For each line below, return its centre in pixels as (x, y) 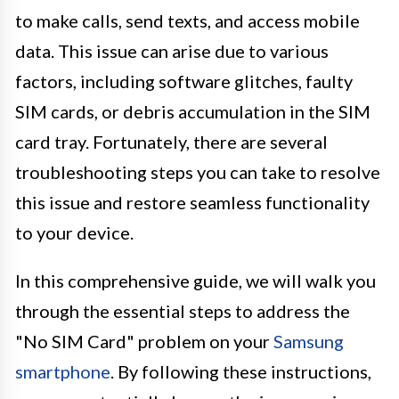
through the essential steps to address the (183, 310)
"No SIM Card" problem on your (144, 341)
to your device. (74, 232)
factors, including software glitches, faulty (184, 81)
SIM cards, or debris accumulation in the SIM (193, 111)
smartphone (63, 371)
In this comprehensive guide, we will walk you (195, 280)
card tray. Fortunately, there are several (171, 141)
